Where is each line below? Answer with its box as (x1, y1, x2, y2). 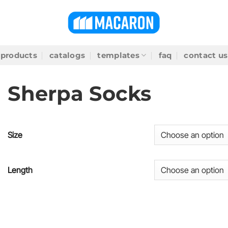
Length (8, 164, 33, 175)
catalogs (49, 50, 85, 60)
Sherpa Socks (8, 81, 151, 106)
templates (97, 50, 140, 60)
